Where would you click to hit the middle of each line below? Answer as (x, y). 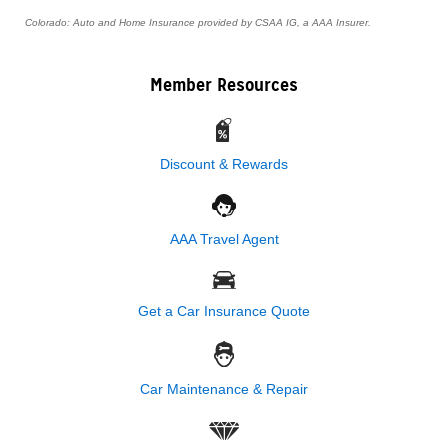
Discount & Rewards (224, 164)
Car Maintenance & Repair (224, 389)
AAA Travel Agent (224, 238)
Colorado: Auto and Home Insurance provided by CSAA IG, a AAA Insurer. (198, 23)
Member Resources (224, 85)
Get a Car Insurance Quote (224, 310)
